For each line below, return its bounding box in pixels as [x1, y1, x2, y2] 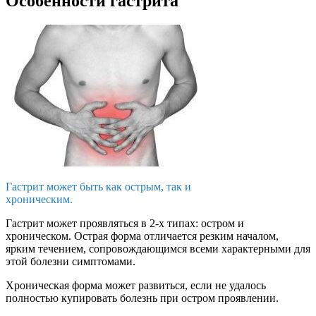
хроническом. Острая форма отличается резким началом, [6, 229, 279, 242]
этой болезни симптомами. [6, 255, 135, 267]
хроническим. [6, 193, 73, 205]
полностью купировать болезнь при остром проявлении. [6, 291, 279, 304]
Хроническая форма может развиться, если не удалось [6, 279, 266, 291]
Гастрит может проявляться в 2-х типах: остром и [6, 217, 244, 229]
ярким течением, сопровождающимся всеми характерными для [6, 242, 310, 255]
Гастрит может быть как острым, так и [6, 180, 191, 193]
